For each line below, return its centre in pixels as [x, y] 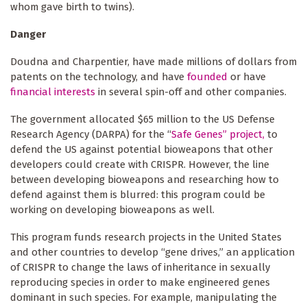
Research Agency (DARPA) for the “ [91, 134]
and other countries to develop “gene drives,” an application [152, 252]
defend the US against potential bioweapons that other [142, 149]
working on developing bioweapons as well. [118, 209]
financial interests [53, 91]
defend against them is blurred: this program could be [138, 194]
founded [207, 76]
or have [247, 76]
